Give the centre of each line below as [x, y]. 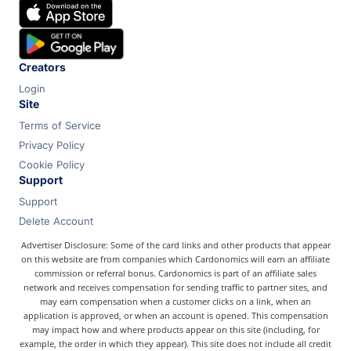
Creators [42, 67]
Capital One [60, 29]
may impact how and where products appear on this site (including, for [175, 329]
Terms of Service [60, 125]
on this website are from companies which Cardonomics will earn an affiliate [175, 259]
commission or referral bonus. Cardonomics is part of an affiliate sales [175, 273]
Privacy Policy [52, 145]
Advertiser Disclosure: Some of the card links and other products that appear [175, 245]
